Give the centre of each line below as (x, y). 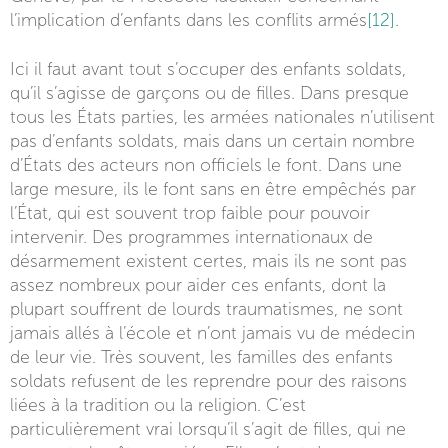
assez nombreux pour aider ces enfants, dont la (198, 285)
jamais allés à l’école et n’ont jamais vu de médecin (212, 333)
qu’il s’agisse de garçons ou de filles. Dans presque (209, 93)
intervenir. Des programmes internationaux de (191, 237)
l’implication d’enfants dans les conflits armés (188, 20)
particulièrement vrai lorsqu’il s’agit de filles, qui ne (208, 429)
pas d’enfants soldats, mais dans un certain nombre (212, 141)
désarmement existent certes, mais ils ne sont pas (208, 261)
